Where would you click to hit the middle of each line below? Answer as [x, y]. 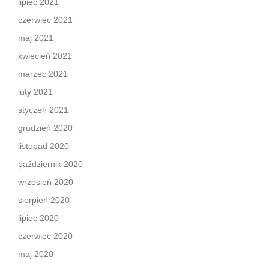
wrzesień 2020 [46, 182]
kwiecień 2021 [45, 56]
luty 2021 [35, 92]
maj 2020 [36, 254]
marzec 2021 [43, 74]
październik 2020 [50, 164]
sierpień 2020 [44, 200]
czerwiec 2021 [45, 20]
